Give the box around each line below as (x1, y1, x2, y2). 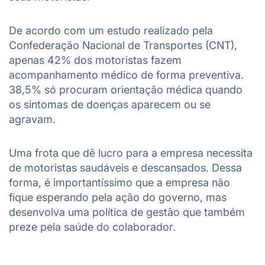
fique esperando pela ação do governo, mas (9, 191, 227, 203)
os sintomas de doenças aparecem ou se (9, 98, 211, 111)
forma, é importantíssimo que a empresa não (9, 176, 230, 189)
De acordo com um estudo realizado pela (9, 24, 213, 37)
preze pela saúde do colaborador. (9, 221, 176, 233)
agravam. (9, 113, 56, 125)
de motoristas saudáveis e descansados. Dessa (9, 161, 242, 174)
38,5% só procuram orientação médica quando (9, 83, 243, 96)
